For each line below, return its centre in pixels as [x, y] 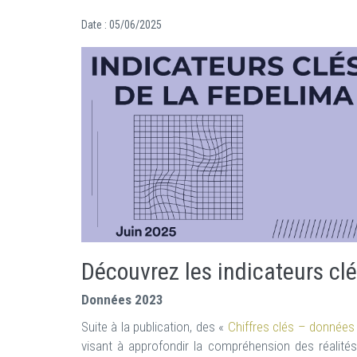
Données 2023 [122, 300]
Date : [95, 25]
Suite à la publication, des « [155, 327]
